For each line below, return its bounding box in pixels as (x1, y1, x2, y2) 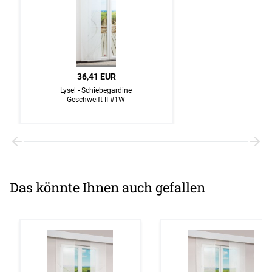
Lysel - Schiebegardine (60, 86, 132, 95)
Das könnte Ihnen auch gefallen (10, 178, 205, 197)
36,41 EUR (76, 72, 116, 82)
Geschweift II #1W (67, 95, 126, 104)
